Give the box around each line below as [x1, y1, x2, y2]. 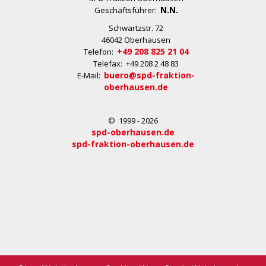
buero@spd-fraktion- [104, 69, 195, 81]
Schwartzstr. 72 [109, 23, 163, 33]
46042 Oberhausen [102, 34, 170, 45]
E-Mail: [77, 70, 104, 81]
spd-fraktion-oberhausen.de [72, 138, 194, 150]
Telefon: [83, 46, 117, 57]
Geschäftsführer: [94, 5, 160, 15]
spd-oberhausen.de [91, 126, 175, 138]
